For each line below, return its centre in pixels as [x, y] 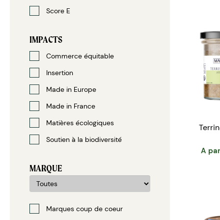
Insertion [59, 73]
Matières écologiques [79, 123]
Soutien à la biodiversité [83, 139]
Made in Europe [70, 89]
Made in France [70, 106]
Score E [57, 11]
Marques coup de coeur [83, 209]
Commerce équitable [79, 56]
